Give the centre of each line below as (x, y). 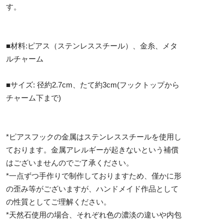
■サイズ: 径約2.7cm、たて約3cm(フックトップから (93, 84)
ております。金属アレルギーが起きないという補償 (92, 149)
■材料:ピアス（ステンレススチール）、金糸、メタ (92, 45)
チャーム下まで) (33, 97)
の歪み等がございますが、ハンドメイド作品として (92, 188)
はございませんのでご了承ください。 (70, 162)
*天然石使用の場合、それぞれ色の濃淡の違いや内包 (94, 214)
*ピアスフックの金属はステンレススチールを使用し (94, 136)
